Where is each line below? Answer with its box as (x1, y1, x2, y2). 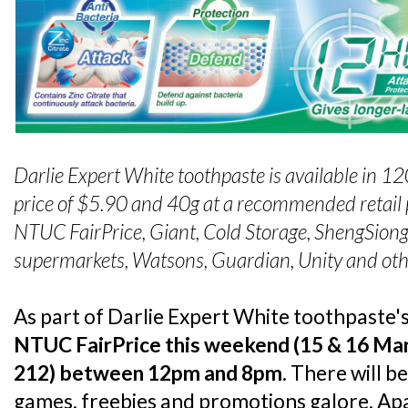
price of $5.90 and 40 (14, 191, 190, 217)
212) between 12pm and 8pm (14, 361, 282, 386)
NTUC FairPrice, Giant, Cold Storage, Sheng (14, 219, 364, 245)
